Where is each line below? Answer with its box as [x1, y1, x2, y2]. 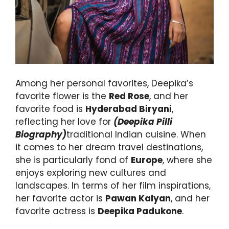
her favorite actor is [15, 192, 105, 204]
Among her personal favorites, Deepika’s [15, 77, 193, 89]
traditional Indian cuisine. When [66, 128, 206, 141]
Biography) [15, 128, 66, 141]
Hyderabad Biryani [85, 102, 172, 115]
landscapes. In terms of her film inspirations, [15, 179, 211, 192]
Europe [131, 153, 163, 166]
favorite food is [15, 102, 85, 115]
